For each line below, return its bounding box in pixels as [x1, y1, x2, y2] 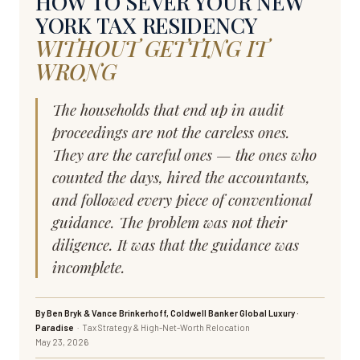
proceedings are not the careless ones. [52, 121, 290, 142]
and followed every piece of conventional [52, 189, 312, 210]
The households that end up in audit [52, 99, 284, 120]
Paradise [35, 322, 74, 333]
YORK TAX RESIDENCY [35, 10, 258, 39]
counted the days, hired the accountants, [52, 166, 310, 187]
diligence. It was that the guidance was [52, 234, 299, 255]
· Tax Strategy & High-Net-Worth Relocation [74, 322, 250, 333]
